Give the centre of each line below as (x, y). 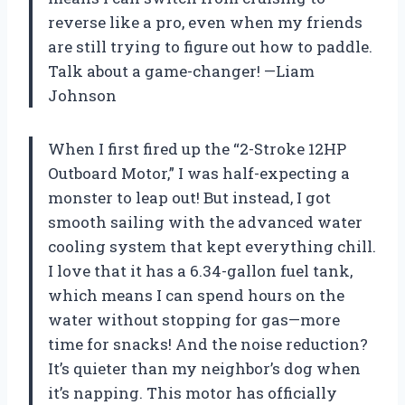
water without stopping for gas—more (194, 320)
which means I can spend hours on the (196, 296)
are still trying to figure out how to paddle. (210, 47)
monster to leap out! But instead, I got (189, 198)
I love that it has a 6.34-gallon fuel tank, (200, 271)
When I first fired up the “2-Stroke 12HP (197, 149)
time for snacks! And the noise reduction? (208, 344)
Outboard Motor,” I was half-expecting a (199, 174)
